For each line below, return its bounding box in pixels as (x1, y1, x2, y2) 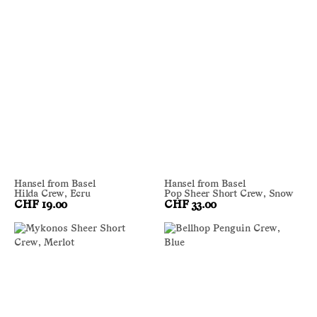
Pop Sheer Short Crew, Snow (164, 189, 294, 200)
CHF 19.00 (14, 200, 68, 212)
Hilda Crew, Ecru (14, 189, 91, 200)
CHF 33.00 (164, 200, 217, 212)
